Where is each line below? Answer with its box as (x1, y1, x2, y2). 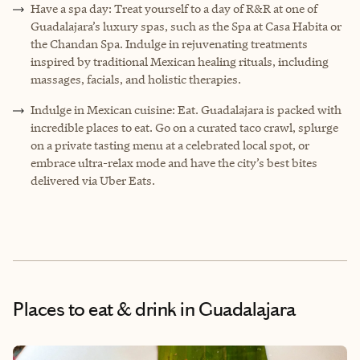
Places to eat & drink (13, 297, 177, 321)
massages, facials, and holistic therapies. (31, 71, 241, 87)
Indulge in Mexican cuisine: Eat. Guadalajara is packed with (31, 101, 342, 117)
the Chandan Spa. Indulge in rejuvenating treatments (31, 35, 308, 51)
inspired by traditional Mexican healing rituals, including (31, 53, 329, 69)
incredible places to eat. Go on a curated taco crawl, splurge (31, 119, 338, 135)
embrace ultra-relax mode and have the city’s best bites (31, 154, 317, 170)
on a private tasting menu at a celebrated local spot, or (31, 137, 309, 153)
